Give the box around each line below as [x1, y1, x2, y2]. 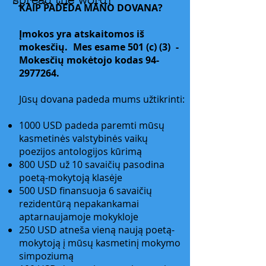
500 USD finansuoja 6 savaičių [19, 184, 152, 197]
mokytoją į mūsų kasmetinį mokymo [19, 236, 180, 249]
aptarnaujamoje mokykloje [19, 210, 138, 223]
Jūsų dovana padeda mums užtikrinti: [19, 93, 185, 106]
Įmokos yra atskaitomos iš [19, 27, 144, 40]
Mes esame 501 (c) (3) [73, 40, 170, 53]
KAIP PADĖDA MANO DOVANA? [19, 1, 163, 14]
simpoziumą [19, 249, 74, 262]
